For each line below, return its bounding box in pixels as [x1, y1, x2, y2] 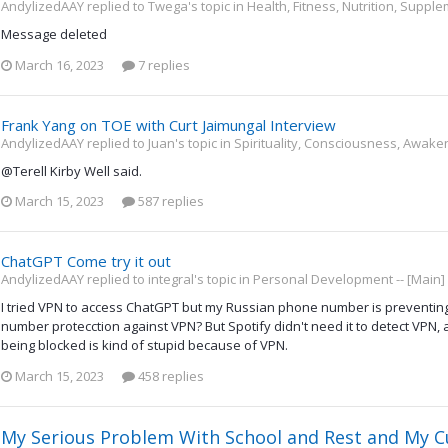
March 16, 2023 [15, 55, 104, 74]
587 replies [135, 192, 204, 211]
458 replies [135, 366, 204, 385]
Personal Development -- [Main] [253, 270, 445, 289]
